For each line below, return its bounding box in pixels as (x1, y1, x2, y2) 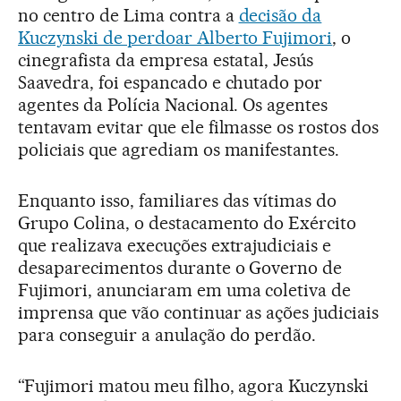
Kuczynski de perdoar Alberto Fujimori (18, 26, 333, 48)
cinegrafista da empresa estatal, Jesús (18, 48, 314, 71)
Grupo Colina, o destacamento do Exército (18, 211, 357, 234)
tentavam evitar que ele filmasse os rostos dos (18, 115, 380, 138)
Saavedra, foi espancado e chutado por (18, 71, 323, 93)
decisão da (238, 4, 322, 26)
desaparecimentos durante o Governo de (18, 256, 343, 278)
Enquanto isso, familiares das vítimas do (18, 189, 337, 211)
